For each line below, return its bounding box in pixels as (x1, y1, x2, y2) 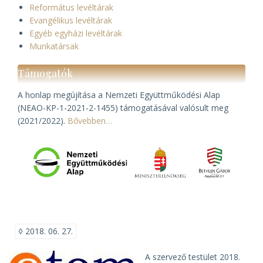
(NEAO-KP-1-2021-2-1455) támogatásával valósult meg (18, 102, 228, 114)
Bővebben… (68, 115, 112, 127)
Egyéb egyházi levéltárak (29, 28, 122, 39)
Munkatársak (29, 41, 79, 52)
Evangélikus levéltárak (29, 15, 112, 26)
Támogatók (18, 66, 73, 81)
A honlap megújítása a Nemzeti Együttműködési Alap (18, 89, 220, 101)
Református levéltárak (29, 2, 113, 14)
